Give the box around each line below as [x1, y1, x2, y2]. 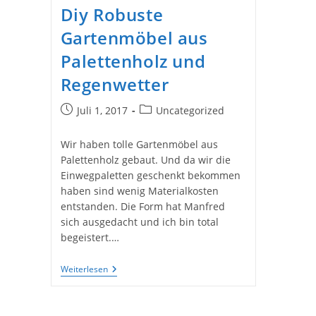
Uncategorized [155, 103, 224, 117]
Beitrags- [138, 102, 181, 116]
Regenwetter [60, 72, 169, 96]
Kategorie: [138, 117, 187, 131]
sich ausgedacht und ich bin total [60, 214, 219, 229]
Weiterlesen [60, 262, 108, 275]
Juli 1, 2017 [76, 103, 128, 117]
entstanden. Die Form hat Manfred [60, 199, 225, 213]
